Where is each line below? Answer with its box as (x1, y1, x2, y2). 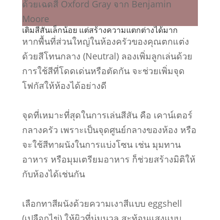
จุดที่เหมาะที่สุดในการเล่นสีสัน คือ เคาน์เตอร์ (22, 109, 192, 121)
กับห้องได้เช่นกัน (22, 168, 85, 180)
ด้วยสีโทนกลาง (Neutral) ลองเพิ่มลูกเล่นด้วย (22, 50, 192, 62)
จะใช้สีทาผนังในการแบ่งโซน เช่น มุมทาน (22, 138, 181, 150)
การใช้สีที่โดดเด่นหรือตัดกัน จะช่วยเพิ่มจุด (22, 65, 185, 77)
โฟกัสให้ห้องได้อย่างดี (22, 80, 107, 91)
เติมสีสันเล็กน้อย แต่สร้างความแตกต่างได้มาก (22, 25, 178, 35)
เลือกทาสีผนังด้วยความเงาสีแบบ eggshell (22, 197, 182, 209)
